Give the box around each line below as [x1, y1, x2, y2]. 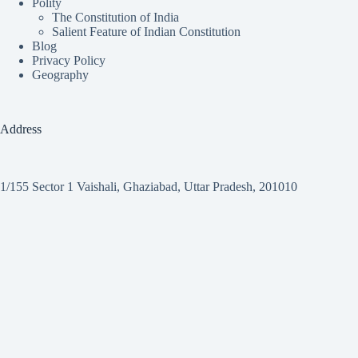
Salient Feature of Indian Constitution [52, 24, 241, 38]
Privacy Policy [32, 53, 105, 67]
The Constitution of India [52, 10, 179, 24]
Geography [32, 67, 89, 82]
